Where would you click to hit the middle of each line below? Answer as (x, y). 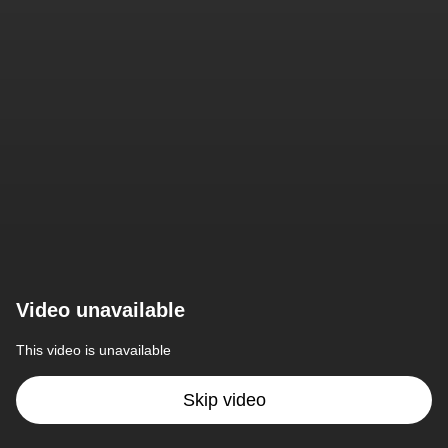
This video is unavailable (93, 350)
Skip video (224, 400)
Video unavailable (100, 310)
